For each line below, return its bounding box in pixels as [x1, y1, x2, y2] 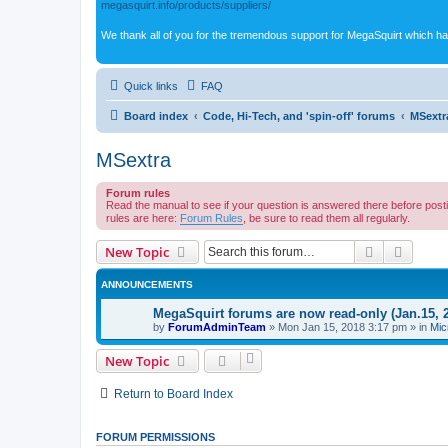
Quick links [124, 79, 178, 92]
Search [377, 241, 419, 260]
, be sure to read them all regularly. [243, 211, 410, 224]
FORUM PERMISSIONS [96, 430, 215, 443]
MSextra [96, 148, 171, 171]
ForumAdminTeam [168, 320, 266, 333]
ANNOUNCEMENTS [101, 278, 193, 290]
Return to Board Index [114, 386, 233, 401]
